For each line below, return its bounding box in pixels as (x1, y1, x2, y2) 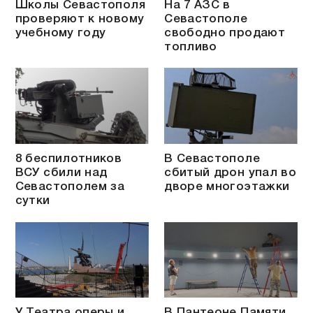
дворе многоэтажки (164, 182, 290, 193)
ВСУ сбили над (15, 168, 108, 179)
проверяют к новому (15, 13, 145, 24)
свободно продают (164, 27, 286, 38)
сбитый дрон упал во (164, 168, 297, 179)
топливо (164, 41, 217, 52)
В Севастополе (164, 154, 260, 165)
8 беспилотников (15, 154, 122, 165)
